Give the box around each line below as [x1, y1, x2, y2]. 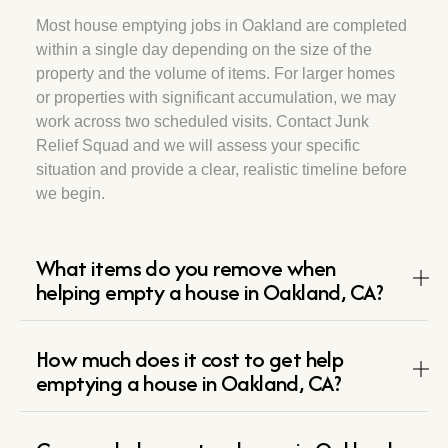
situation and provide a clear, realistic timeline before [36, 161, 407, 179]
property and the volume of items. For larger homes [36, 65, 395, 83]
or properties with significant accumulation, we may [36, 89, 396, 107]
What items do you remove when [36, 252, 336, 285]
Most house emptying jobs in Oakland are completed [36, 17, 407, 35]
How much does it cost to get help [36, 343, 344, 376]
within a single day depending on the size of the [36, 41, 372, 59]
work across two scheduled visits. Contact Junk [36, 113, 369, 131]
